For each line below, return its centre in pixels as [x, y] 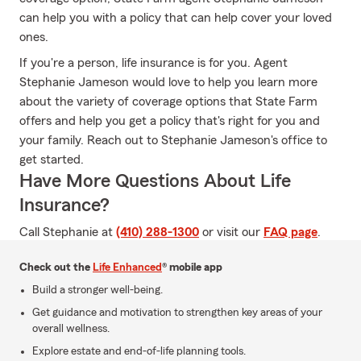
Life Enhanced [127, 268]
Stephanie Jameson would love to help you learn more [168, 82]
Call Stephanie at [68, 232]
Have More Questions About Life [155, 181]
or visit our [231, 232]
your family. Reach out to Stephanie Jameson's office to [173, 140]
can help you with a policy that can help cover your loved [176, 18]
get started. [52, 160]
